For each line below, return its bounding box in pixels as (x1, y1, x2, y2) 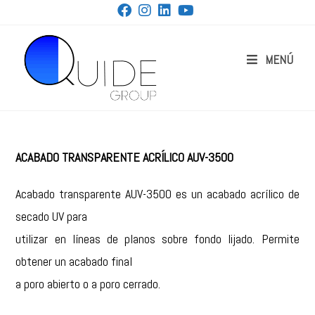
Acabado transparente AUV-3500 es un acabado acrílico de (15, 186, 300, 202)
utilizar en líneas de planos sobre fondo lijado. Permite (15, 231, 300, 247)
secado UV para (15, 208, 88, 224)
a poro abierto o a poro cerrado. (15, 276, 161, 292)
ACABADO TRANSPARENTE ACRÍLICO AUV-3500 (15, 149, 234, 165)
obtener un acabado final (15, 253, 133, 269)
